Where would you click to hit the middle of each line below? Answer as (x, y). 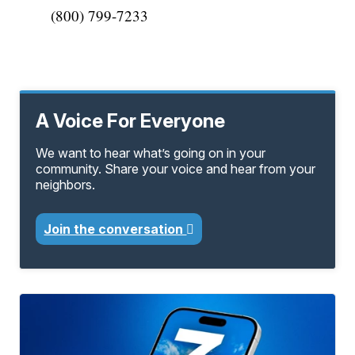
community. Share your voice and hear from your (176, 169)
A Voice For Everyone (131, 121)
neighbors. (66, 185)
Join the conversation (115, 229)
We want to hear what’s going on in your (151, 153)
